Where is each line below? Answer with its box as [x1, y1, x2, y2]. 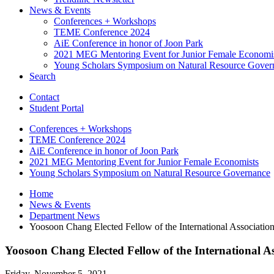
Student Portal [29, 102, 84, 113]
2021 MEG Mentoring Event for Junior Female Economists [29, 156, 259, 167]
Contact [29, 91, 59, 102]
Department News [29, 210, 100, 221]
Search [29, 70, 56, 81]
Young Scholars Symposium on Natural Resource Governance [29, 167, 270, 178]
